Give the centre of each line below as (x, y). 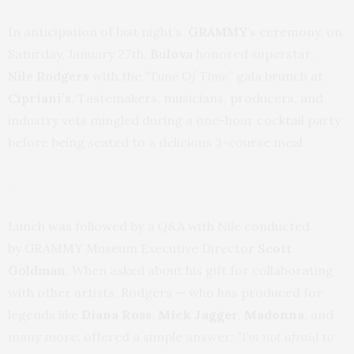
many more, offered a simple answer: (122, 337)
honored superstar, (253, 54)
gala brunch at (280, 76)
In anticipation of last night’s (98, 32)
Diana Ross (117, 315)
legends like (45, 315)
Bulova (171, 54)
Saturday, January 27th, (79, 54)
